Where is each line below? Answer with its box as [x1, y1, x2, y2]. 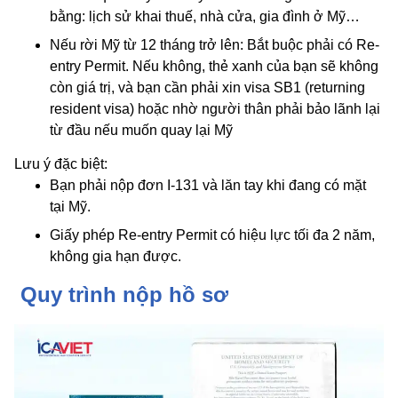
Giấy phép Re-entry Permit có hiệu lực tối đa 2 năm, [50, 227, 375, 243]
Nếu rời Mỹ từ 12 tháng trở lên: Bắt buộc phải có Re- [50, 37, 379, 53]
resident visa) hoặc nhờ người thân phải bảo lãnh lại [50, 101, 380, 117]
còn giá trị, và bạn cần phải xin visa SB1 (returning [50, 80, 365, 96]
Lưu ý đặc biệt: [14, 156, 107, 172]
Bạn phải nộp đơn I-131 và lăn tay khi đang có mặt [50, 178, 366, 194]
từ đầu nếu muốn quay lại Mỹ [50, 123, 233, 139]
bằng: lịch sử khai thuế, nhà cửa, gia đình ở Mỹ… [50, 9, 360, 25]
